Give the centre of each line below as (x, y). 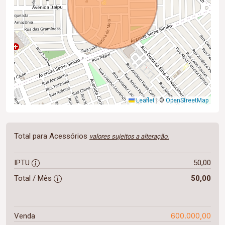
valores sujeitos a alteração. (129, 136)
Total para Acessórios (52, 136)
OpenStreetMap (187, 100)
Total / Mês (34, 178)
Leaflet (145, 100)
